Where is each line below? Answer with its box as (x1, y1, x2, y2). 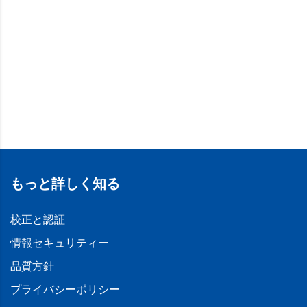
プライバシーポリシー (10, 282, 120, 296)
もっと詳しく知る (10, 175, 120, 192)
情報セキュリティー (10, 236, 109, 249)
